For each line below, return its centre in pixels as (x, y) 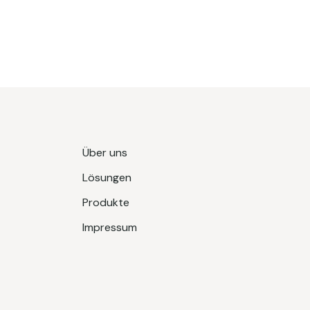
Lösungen (107, 178)
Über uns (104, 153)
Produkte (107, 203)
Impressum (109, 228)
